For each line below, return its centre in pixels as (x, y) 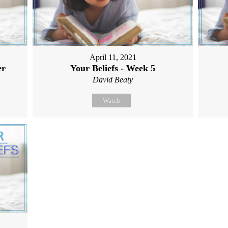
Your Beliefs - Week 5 (113, 68)
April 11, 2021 (113, 58)
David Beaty (113, 80)
